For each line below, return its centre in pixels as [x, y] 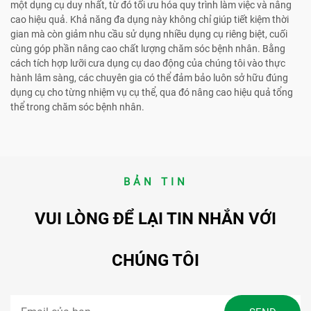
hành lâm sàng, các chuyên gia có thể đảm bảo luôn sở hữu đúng [149, 77]
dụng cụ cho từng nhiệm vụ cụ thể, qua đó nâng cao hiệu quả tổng [152, 92]
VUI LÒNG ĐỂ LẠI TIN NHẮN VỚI [155, 218]
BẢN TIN [155, 182]
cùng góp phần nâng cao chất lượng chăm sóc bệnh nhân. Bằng [148, 48]
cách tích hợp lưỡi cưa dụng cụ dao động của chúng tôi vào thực [148, 63]
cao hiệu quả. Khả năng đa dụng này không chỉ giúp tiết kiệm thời [150, 19]
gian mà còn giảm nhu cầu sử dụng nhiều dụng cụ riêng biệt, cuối [149, 34]
